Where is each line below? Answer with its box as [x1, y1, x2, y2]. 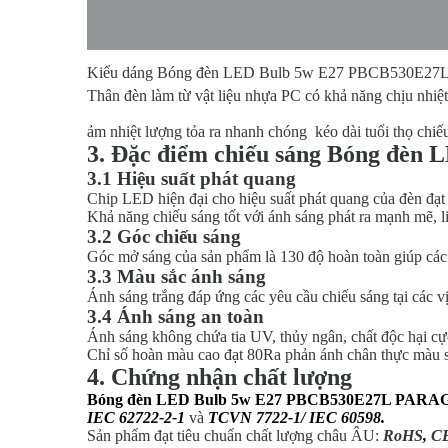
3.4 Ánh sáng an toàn [87, 306, 264, 327]
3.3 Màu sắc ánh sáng [87, 266, 266, 287]
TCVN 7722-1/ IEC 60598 [208, 409, 381, 426]
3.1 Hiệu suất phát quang [87, 168, 296, 189]
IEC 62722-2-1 [87, 409, 185, 426]
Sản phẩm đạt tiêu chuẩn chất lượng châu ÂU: [87, 427, 379, 444]
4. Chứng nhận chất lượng [87, 364, 352, 390]
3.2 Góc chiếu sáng [87, 226, 241, 247]
